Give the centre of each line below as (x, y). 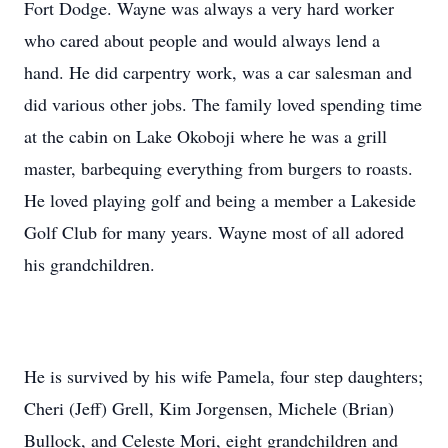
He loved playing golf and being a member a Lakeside (220, 200)
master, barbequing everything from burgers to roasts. (218, 168)
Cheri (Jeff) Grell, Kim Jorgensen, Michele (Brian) (209, 408)
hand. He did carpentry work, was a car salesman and (218, 72)
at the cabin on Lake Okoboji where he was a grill (205, 136)
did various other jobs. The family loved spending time (223, 104)
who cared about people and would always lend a (202, 40)
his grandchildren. (89, 264)
